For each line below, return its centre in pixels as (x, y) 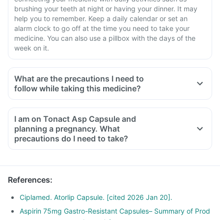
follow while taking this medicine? (78, 88)
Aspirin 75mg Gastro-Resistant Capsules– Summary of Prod (115, 211)
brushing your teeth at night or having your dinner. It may (106, 9)
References (29, 180)
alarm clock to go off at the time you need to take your (102, 28)
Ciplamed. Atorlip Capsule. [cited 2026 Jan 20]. (96, 197)
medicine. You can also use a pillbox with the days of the (105, 38)
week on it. (32, 48)
